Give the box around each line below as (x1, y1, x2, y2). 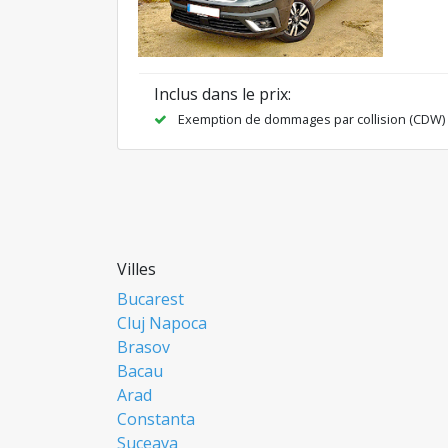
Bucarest (117, 288, 184, 311)
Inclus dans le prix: (154, 83, 291, 106)
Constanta (117, 408, 195, 431)
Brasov (117, 336, 170, 359)
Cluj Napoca (117, 312, 207, 335)
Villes (117, 258, 156, 281)
